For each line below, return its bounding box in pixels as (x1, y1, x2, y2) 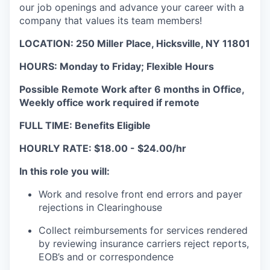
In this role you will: (19, 165, 110, 177)
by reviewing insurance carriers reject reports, (39, 237, 249, 250)
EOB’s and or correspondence (39, 251, 174, 263)
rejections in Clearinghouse (39, 201, 162, 213)
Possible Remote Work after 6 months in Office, (19, 83, 244, 95)
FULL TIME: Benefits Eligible (19, 119, 151, 131)
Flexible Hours (146, 60, 214, 72)
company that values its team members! (19, 14, 202, 27)
